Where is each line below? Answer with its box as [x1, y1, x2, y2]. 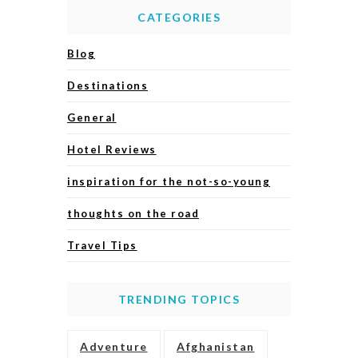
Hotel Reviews [67, 143, 157, 157]
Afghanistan [177, 340, 255, 354]
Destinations [67, 79, 148, 93]
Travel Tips [67, 239, 137, 253]
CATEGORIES [137, 10, 221, 25]
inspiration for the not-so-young [67, 175, 270, 189]
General [67, 111, 117, 125]
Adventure [80, 340, 148, 354]
